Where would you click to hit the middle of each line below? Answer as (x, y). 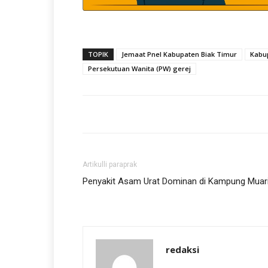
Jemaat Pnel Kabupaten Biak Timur (179, 54)
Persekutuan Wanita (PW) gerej (139, 68)
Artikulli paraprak (110, 165)
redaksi (182, 249)
